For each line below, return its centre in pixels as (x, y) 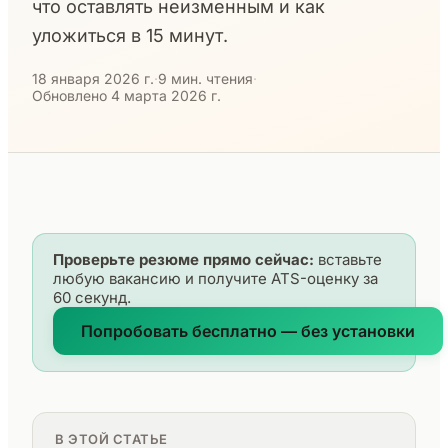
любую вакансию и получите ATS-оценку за (215, 278)
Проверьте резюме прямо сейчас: (183, 259)
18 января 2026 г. (93, 78)
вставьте (348, 259)
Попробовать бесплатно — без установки (248, 331)
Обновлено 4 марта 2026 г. (126, 95)
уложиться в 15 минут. (130, 35)
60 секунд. (92, 297)
